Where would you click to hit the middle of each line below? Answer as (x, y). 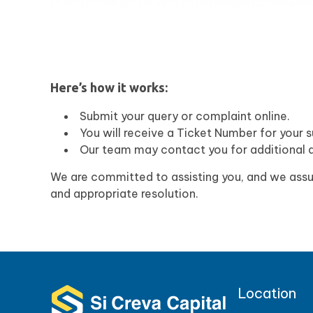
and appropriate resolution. (124, 194)
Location (267, 293)
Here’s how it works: (109, 88)
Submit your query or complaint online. (185, 116)
